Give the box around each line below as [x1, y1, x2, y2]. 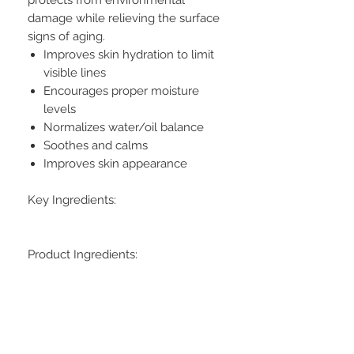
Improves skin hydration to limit [43, 47, 214, 62]
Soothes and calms [43, 137, 148, 153]
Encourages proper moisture [43, 83, 199, 98]
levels [43, 101, 76, 116]
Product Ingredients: [28, 247, 137, 262]
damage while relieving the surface [28, 10, 220, 25]
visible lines [43, 65, 106, 80]
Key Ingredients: [28, 192, 116, 207]
